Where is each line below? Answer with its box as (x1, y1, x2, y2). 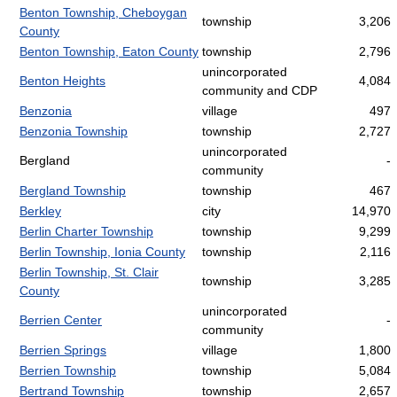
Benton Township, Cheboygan (19, 5, 187, 20)
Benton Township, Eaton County (19, 44, 198, 59)
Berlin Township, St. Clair (19, 265, 159, 280)
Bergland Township (19, 183, 126, 198)
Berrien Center (19, 313, 102, 328)
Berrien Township (19, 363, 116, 378)
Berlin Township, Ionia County (19, 245, 185, 260)
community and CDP (202, 83, 317, 98)
